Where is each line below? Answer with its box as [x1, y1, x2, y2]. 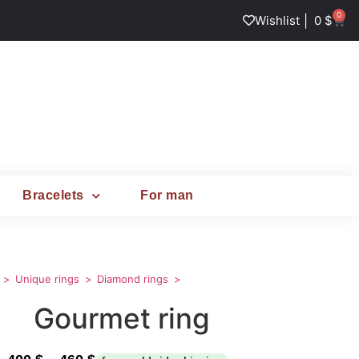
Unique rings [15, 272, 80, 286]
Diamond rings [97, 272, 169, 286]
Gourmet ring [33, 301, 210, 336]
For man [140, 188, 194, 203]
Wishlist [254, 13, 300, 28]
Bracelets [22, 188, 84, 203]
